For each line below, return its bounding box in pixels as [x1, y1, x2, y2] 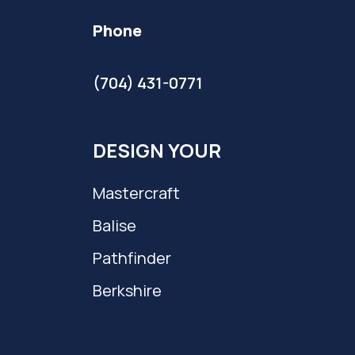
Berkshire [93, 280, 162, 301]
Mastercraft [93, 182, 180, 204]
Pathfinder [93, 247, 171, 269]
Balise [93, 215, 136, 236]
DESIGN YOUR [93, 137, 221, 163]
